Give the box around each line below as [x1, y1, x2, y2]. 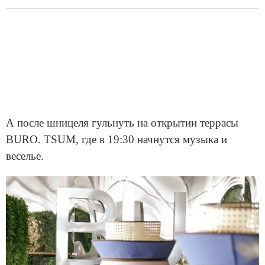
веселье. [6, 149, 44, 162]
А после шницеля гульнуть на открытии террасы [6, 116, 238, 129]
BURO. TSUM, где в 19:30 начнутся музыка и [6, 132, 227, 146]
